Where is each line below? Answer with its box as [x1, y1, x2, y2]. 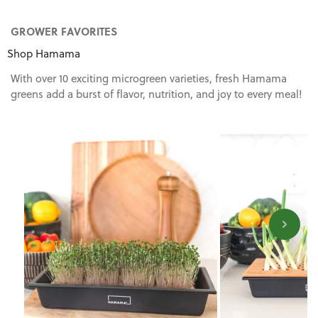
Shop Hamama [7, 46, 80, 61]
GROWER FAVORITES [11, 23, 117, 39]
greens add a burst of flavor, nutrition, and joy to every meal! [11, 87, 302, 102]
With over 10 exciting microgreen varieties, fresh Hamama [11, 71, 287, 86]
